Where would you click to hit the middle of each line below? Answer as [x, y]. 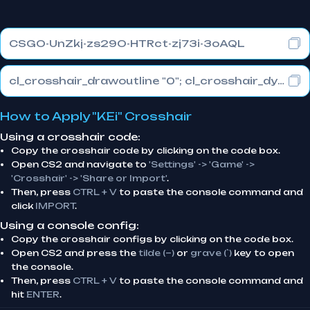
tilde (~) [156, 253]
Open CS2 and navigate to [80, 164]
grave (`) [211, 253]
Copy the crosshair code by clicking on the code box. [146, 151]
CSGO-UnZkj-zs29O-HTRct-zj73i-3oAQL [127, 43]
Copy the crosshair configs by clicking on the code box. [152, 239]
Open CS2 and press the [75, 253]
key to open [263, 253]
